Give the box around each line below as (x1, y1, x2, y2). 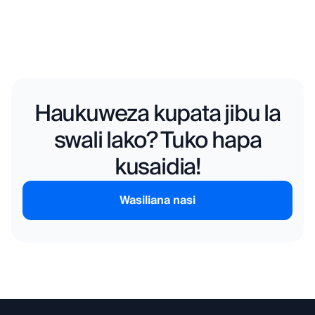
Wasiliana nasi (120, 191, 195, 211)
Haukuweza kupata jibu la (34, 94, 281, 134)
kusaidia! (114, 148, 201, 188)
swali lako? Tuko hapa (53, 121, 262, 161)
